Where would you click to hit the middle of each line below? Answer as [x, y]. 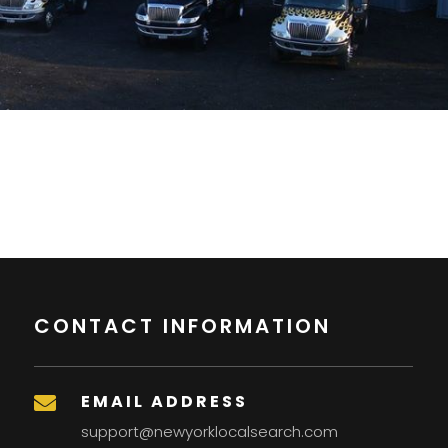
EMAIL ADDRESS [165, 402]
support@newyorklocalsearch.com [210, 432]
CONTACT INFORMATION [183, 326]
